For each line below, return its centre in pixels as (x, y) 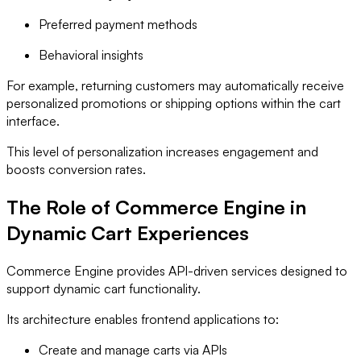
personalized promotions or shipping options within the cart (174, 104)
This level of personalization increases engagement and (162, 152)
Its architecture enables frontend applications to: (143, 320)
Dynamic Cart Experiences (128, 233)
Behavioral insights (91, 55)
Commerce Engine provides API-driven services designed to (177, 271)
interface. (33, 121)
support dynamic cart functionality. (104, 289)
